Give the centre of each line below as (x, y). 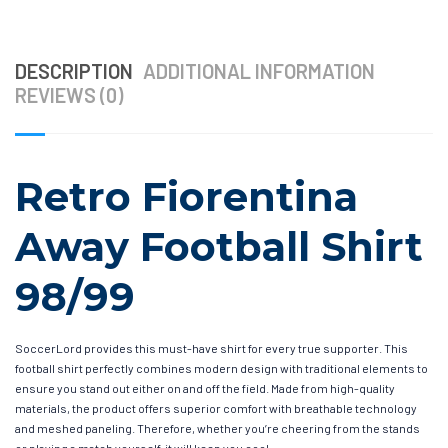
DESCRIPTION (74, 70)
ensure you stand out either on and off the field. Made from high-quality (205, 387)
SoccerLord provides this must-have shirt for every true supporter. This (211, 347)
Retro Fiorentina (186, 196)
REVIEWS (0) (69, 94)
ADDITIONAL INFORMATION (259, 70)
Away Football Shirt (219, 246)
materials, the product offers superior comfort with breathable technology (216, 407)
